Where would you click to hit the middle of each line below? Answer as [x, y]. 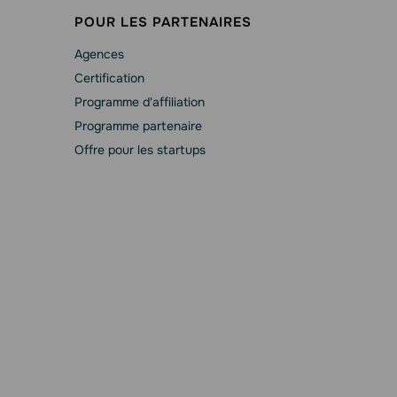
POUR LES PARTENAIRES [163, 22]
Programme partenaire [138, 126]
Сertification [109, 78]
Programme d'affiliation [139, 102]
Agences [99, 54]
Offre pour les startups [140, 150]
